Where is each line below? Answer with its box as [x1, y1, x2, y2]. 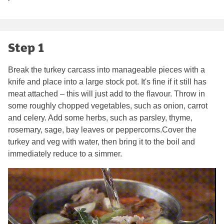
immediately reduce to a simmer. [8, 149, 122, 158]
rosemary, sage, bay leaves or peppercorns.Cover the [8, 125, 196, 134]
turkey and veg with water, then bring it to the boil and [8, 137, 195, 146]
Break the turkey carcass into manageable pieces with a [8, 65, 205, 74]
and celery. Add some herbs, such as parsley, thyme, [8, 113, 192, 122]
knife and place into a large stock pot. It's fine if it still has [8, 77, 206, 86]
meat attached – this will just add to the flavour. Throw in [8, 89, 205, 98]
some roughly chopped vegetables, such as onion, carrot [8, 101, 207, 110]
